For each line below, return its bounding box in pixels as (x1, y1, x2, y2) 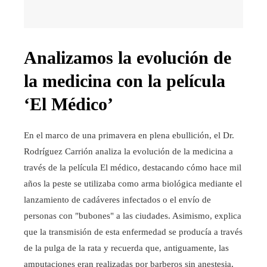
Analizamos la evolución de (24, 48, 231, 68)
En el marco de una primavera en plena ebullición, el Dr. (24, 131, 234, 141)
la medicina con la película (24, 71, 225, 91)
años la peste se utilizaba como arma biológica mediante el (24, 179, 242, 189)
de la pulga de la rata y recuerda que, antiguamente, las (24, 243, 229, 253)
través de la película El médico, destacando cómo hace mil (24, 163, 241, 173)
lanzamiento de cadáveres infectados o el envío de (24, 195, 211, 205)
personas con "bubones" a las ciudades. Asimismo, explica (24, 211, 241, 221)
